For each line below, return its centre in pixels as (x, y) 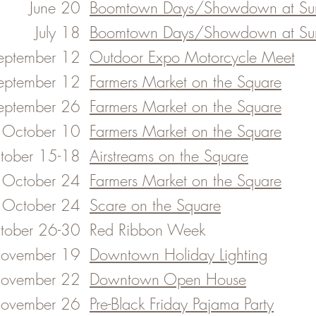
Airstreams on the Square (169, 156)
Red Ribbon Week (147, 230)
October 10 (41, 131)
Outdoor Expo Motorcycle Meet (192, 57)
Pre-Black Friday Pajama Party (182, 304)
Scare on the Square (155, 205)
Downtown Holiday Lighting (178, 255)
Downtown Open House (168, 279)
